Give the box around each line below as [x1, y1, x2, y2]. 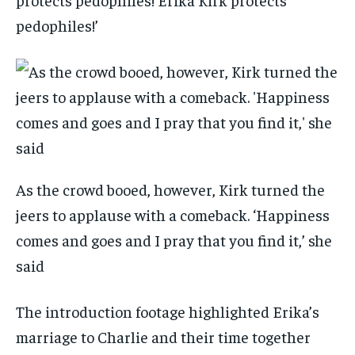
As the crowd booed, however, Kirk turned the [16, 179, 325, 200]
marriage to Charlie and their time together [16, 326, 311, 347]
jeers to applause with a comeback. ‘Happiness [16, 204, 330, 225]
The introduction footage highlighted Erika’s [16, 301, 319, 322]
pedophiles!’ [16, 15, 98, 36]
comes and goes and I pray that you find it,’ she [16, 230, 332, 250]
